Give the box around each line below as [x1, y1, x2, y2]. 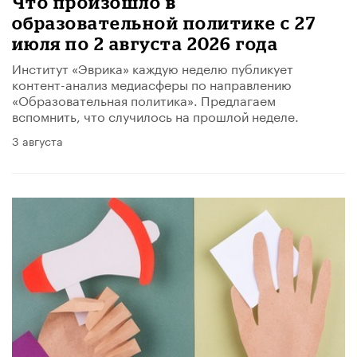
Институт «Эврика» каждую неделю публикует [12, 57, 293, 78]
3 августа [12, 131, 63, 150]
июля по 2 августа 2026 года [12, 33, 279, 54]
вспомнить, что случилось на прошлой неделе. [12, 105, 299, 126]
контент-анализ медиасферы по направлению [12, 73, 292, 94]
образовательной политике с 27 [12, 13, 316, 33]
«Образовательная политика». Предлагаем [12, 89, 276, 110]
